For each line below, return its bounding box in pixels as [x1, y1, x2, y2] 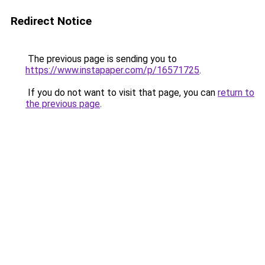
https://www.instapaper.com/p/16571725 [25, 64, 199, 76]
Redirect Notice [11, 14, 92, 28]
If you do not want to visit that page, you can [25, 87, 218, 98]
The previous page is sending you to [25, 53, 177, 64]
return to [218, 87, 254, 98]
